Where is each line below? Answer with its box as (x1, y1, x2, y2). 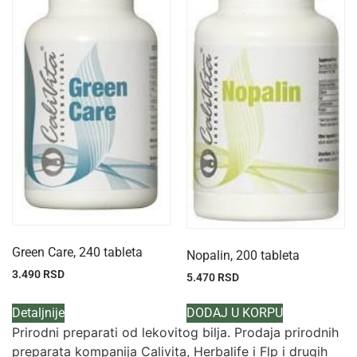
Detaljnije (12, 304, 65, 320)
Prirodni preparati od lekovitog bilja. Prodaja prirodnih (12, 324, 339, 340)
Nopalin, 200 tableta (186, 247, 300, 263)
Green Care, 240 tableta (12, 244, 143, 260)
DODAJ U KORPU (186, 304, 283, 320)
